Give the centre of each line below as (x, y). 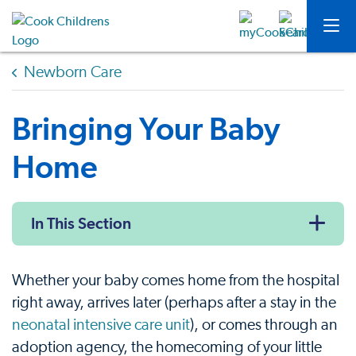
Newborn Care (73, 72)
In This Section (81, 223)
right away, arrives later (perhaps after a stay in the (174, 303)
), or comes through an (264, 325)
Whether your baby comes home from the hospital (176, 281)
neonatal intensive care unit (101, 325)
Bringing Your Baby (146, 128)
